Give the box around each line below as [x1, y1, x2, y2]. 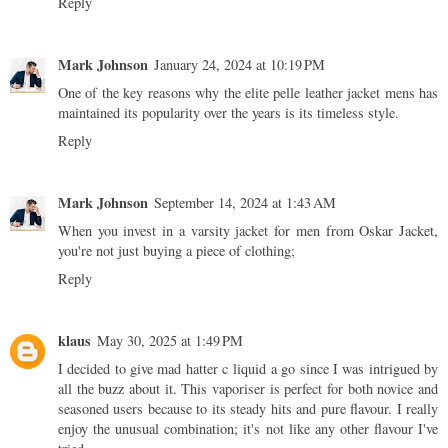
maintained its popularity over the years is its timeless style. [58, 103, 399, 123]
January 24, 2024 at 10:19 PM [154, 55, 325, 75]
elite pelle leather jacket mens [244, 83, 420, 103]
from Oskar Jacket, [325, 221, 439, 241]
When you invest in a [58, 221, 191, 241]
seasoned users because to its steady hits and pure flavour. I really [58, 399, 438, 419]
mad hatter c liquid [157, 359, 266, 379]
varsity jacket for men [190, 221, 326, 241]
